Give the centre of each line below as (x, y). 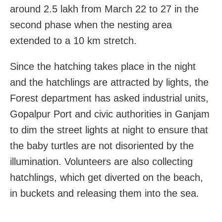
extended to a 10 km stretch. (73, 40)
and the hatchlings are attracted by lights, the (109, 82)
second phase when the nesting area (91, 25)
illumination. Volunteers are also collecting (101, 161)
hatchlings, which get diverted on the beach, (107, 177)
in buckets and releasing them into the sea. (105, 193)
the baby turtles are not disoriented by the (102, 145)
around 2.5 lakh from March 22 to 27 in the (104, 9)
